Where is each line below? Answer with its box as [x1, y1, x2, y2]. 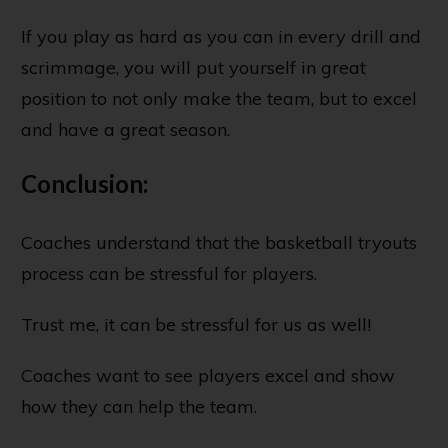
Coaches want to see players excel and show [21, 363, 395, 387]
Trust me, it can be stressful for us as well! [21, 312, 371, 336]
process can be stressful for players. [21, 261, 317, 285]
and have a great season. [21, 117, 230, 141]
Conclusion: [21, 168, 148, 198]
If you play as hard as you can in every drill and [21, 24, 421, 48]
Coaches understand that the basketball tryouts [21, 230, 417, 254]
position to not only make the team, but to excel [21, 86, 417, 110]
